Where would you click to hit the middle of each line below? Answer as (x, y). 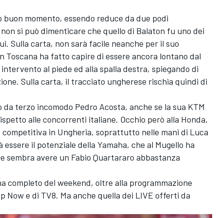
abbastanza (157, 157)
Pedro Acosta (100, 107)
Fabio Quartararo (103, 157)
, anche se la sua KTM (165, 107)
